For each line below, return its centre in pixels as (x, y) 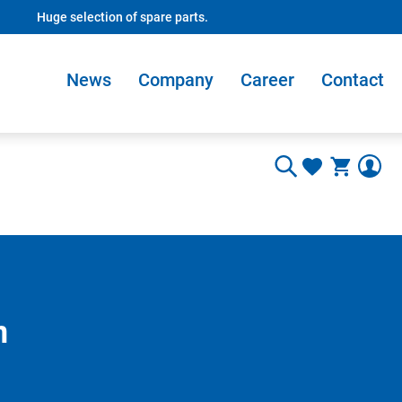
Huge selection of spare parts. (122, 17)
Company (176, 80)
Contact (353, 80)
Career (267, 80)
